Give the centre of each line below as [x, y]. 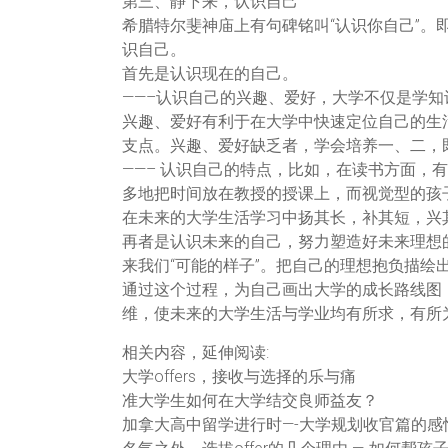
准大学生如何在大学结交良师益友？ [250, 400]
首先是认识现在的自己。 [210, 73]
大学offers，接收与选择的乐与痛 [239, 376]
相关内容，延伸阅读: [195, 352]
